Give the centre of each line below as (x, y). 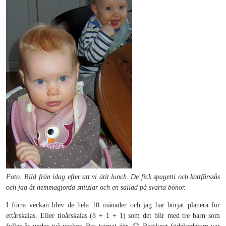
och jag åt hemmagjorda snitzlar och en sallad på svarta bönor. (96, 187)
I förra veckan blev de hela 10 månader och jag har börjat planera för (113, 205)
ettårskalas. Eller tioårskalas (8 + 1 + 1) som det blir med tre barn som (113, 216)
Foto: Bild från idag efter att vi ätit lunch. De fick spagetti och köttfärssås (113, 177)
